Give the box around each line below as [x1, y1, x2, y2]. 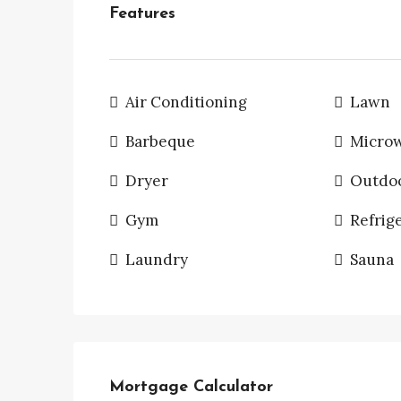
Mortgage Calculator [109, 379, 273, 396]
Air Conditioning [125, 92, 247, 112]
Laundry [125, 250, 188, 269]
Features [109, 5, 175, 22]
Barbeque [125, 132, 195, 151]
